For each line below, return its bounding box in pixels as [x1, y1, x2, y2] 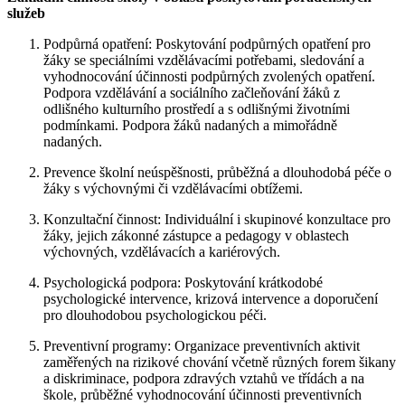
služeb [7, 5, 45, 22]
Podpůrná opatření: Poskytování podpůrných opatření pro [43, 36, 371, 52]
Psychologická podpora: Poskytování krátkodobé [43, 275, 323, 291]
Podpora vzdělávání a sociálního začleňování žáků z [43, 85, 340, 101]
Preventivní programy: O [43, 338, 185, 354]
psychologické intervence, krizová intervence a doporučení [43, 291, 378, 307]
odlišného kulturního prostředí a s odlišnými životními [43, 101, 350, 118]
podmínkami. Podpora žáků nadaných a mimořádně [43, 118, 337, 134]
